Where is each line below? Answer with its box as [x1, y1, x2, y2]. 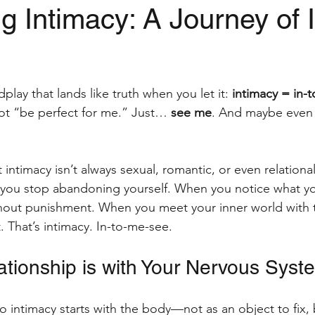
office [272, 40, 303, 56]
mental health [63, 40, 139, 56]
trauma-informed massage [8, 96, 155, 112]
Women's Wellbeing [183, 96, 297, 112]
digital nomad [167, 40, 244, 56]
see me [171, 104, 212, 120]
